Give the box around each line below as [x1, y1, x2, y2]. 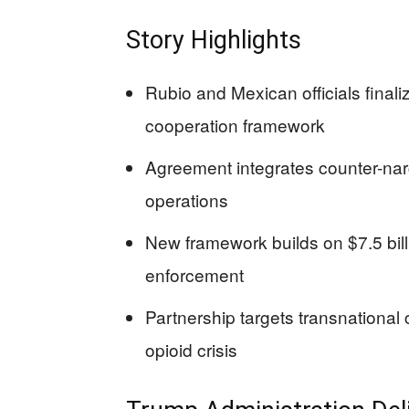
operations [145, 186, 228, 212]
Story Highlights [126, 25, 301, 55]
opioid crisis [145, 336, 237, 362]
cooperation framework [145, 111, 325, 137]
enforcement [145, 261, 244, 287]
